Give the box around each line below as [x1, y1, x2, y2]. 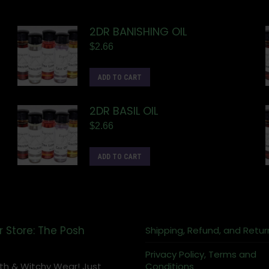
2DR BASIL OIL [89, 103, 158, 119]
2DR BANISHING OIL [89, 24, 187, 40]
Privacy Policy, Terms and [145, 248, 256, 261]
